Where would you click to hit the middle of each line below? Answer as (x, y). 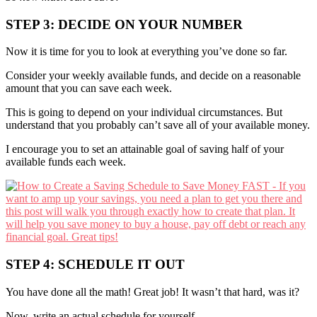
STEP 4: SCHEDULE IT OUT (95, 265)
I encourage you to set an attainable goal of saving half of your (145, 149)
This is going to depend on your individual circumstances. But (144, 113)
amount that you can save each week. (89, 88)
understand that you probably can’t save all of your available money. (158, 125)
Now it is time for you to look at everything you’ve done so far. (146, 52)
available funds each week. (66, 162)
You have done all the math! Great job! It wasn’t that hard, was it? (152, 292)
